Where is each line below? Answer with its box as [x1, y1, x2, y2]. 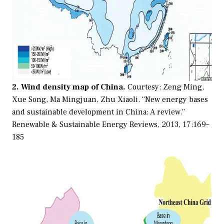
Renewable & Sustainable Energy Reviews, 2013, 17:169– [12, 119, 209, 130]
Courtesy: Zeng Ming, [127, 82, 204, 92]
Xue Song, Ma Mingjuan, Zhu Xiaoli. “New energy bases [12, 94, 208, 105]
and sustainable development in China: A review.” [12, 107, 185, 117]
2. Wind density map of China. [12, 82, 127, 92]
